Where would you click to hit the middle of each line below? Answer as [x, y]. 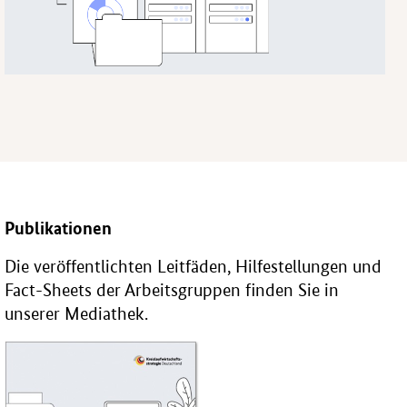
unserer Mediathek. [77, 313]
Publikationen [59, 227]
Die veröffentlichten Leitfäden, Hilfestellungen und [194, 266]
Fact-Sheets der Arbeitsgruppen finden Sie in [172, 290]
